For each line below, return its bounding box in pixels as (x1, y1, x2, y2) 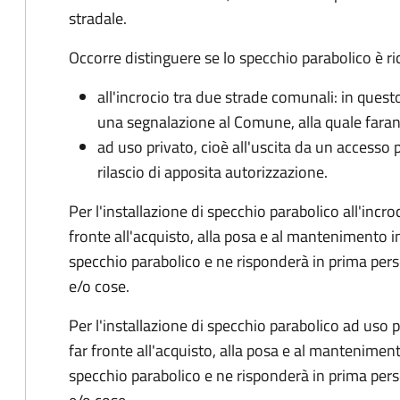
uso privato (118, 135, 194, 159)
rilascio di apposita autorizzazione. (97, 160, 328, 184)
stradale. (69, 6, 127, 30)
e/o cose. (69, 274, 129, 298)
